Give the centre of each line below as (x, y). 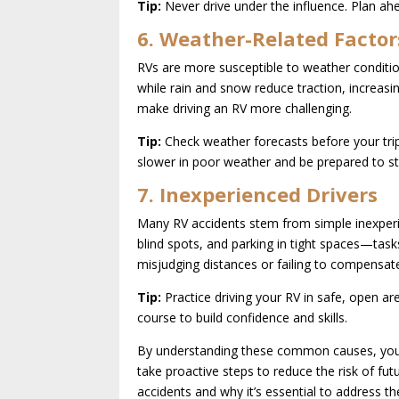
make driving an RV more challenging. (245, 108)
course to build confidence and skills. (243, 317)
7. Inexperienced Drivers (258, 194)
